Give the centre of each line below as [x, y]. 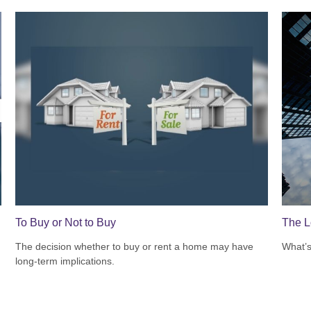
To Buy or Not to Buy [66, 222]
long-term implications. [65, 261]
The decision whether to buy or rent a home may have [135, 246]
